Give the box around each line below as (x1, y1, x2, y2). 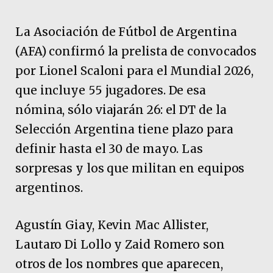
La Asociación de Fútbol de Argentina (15, 24, 237, 39)
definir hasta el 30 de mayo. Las (15, 141, 203, 156)
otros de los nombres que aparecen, (15, 257, 223, 272)
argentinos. (15, 180, 83, 195)
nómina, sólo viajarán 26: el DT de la (15, 102, 227, 117)
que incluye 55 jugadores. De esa (15, 83, 206, 97)
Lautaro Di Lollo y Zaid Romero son (15, 237, 225, 252)
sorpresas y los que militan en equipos (15, 161, 245, 175)
